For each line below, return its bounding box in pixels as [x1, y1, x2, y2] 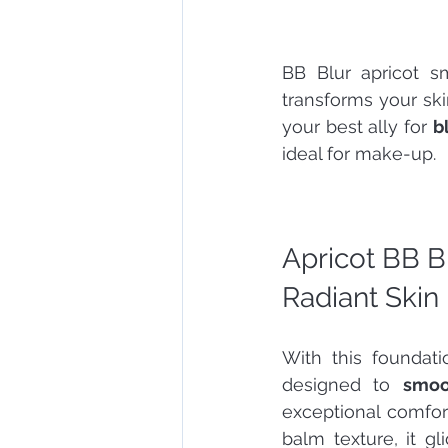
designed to [282, 373, 403, 395]
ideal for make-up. [282, 142, 436, 164]
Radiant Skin [282, 280, 439, 314]
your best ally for [282, 115, 433, 137]
